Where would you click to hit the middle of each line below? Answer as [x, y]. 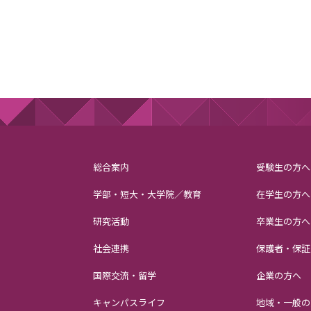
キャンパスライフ [129, 302]
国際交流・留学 [125, 275]
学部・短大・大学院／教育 [148, 194]
